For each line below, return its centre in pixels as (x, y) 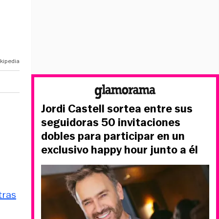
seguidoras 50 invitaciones (111, 122)
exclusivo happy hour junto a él (120, 150)
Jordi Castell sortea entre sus (117, 109)
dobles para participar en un (113, 136)
